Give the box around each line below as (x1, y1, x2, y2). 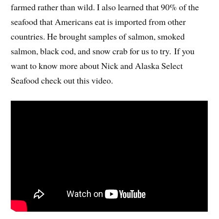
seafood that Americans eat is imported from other (11, 16, 186, 28)
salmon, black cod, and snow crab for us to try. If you (11, 45, 195, 57)
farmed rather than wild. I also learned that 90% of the (11, 1, 199, 13)
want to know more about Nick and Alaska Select (11, 60, 183, 72)
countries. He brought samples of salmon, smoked (11, 30, 185, 43)
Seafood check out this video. (11, 74, 113, 87)
